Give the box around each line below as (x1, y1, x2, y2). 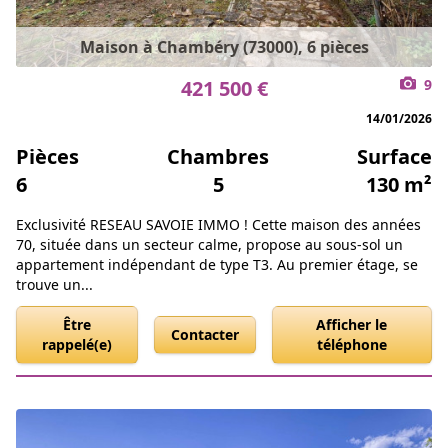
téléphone (316, 335, 387, 355)
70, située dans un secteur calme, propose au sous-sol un (16, 235, 403, 255)
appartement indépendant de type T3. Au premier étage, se (16, 255, 418, 275)
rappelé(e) (41, 335, 112, 355)
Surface (357, 143, 432, 171)
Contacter (170, 325, 239, 345)
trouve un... (16, 275, 93, 295)
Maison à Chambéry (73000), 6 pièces (79, 36, 369, 59)
